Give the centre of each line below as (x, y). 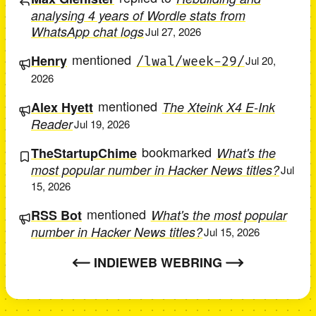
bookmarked (176, 152)
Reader (52, 123)
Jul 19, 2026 (102, 124)
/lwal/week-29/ (190, 61)
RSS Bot (56, 215)
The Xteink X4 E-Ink (218, 107)
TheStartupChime (84, 153)
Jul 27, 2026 (173, 32)
